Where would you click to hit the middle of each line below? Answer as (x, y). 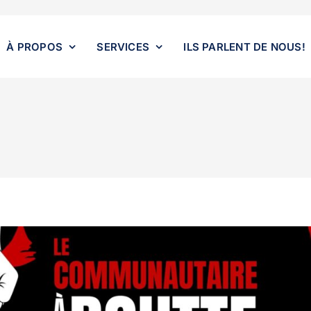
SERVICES (123, 47)
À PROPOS (35, 47)
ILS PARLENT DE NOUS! (244, 47)
